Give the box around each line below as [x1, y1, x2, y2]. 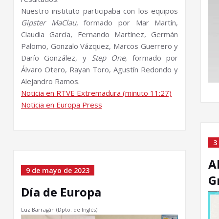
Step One [91, 53, 126, 63]
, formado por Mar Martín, [76, 18, 178, 28]
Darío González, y [21, 53, 92, 63]
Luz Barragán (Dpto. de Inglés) [21, 206, 97, 214]
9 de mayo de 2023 [26, 166, 89, 175]
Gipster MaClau [21, 18, 76, 28]
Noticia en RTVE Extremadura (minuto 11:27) [21, 88, 172, 98]
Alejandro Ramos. [21, 76, 80, 87]
